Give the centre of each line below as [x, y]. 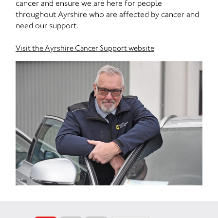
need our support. [47, 25]
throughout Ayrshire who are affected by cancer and [107, 14]
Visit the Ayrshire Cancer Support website [85, 48]
